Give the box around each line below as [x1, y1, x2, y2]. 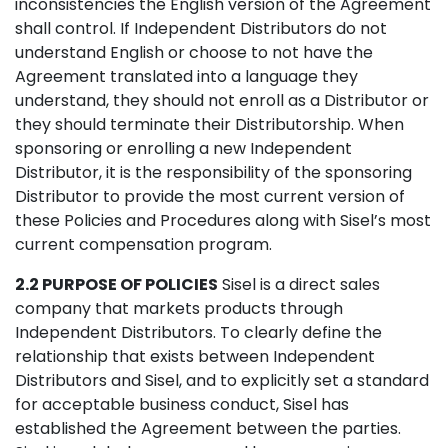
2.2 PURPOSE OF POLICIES [15, 273, 218, 296]
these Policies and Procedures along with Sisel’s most [15, 209, 431, 232]
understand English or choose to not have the [15, 41, 373, 64]
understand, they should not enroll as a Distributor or [15, 89, 429, 112]
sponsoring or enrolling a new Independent [15, 137, 352, 160]
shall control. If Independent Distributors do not [15, 17, 387, 40]
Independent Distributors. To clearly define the [15, 321, 382, 344]
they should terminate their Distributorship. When [15, 113, 404, 136]
